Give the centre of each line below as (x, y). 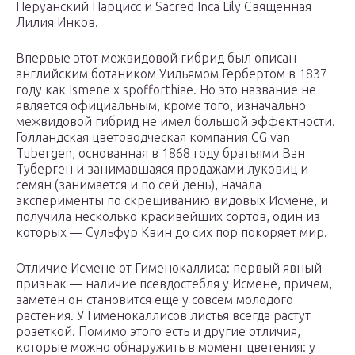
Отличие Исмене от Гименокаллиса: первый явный (169, 268)
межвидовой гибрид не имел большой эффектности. (176, 122)
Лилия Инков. (57, 23)
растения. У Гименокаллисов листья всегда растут (163, 316)
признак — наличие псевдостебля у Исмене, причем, (174, 284)
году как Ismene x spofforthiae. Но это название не (166, 90)
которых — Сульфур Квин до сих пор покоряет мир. (172, 233)
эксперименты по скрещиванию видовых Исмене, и (172, 201)
